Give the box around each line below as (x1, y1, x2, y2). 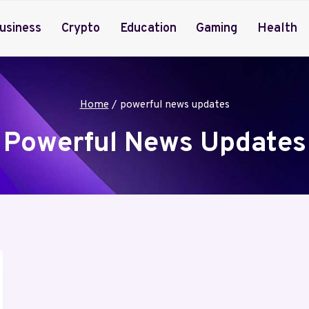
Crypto (61, 20, 100, 37)
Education (119, 20, 177, 37)
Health (257, 20, 298, 37)
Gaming (196, 20, 238, 37)
